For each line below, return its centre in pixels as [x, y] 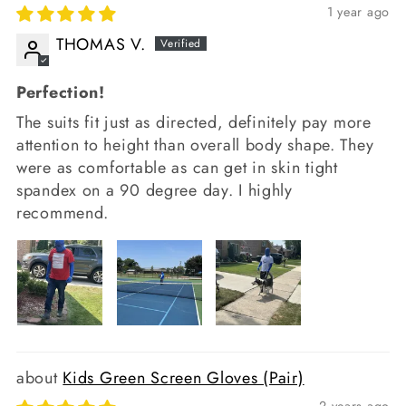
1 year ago [358, 12]
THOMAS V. [101, 45]
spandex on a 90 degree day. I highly [155, 191]
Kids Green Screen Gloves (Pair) [184, 378]
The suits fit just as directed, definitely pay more [194, 123]
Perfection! [61, 93]
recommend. [63, 213]
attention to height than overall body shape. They [195, 145]
